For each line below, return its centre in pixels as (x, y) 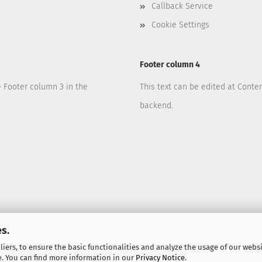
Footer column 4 (170, 65)
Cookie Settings (180, 25)
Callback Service (182, 6)
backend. (156, 106)
